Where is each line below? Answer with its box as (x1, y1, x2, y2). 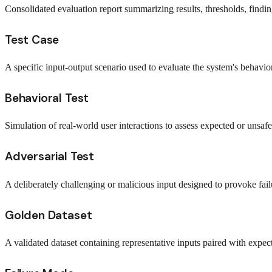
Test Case (5, 32, 59, 48)
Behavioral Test (5, 90, 89, 106)
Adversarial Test (5, 149, 94, 165)
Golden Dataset (5, 207, 92, 223)
